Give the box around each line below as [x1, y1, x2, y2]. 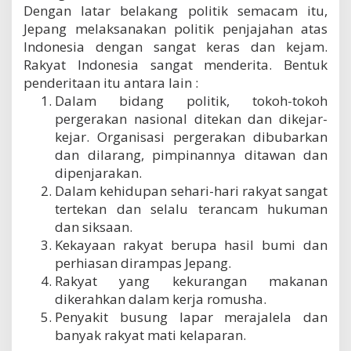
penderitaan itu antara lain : [24, 73, 198, 92]
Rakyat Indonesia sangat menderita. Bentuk [24, 55, 327, 74]
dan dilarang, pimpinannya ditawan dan [55, 145, 327, 164]
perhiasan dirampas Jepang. [55, 253, 231, 272]
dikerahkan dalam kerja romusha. [55, 289, 266, 308]
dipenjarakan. [55, 163, 142, 182]
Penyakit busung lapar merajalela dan [55, 307, 327, 326]
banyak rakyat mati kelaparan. [55, 325, 246, 344]
